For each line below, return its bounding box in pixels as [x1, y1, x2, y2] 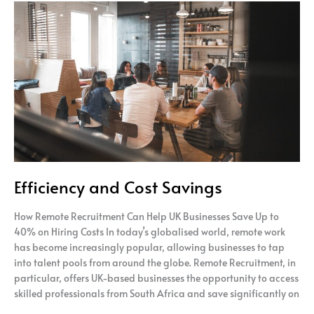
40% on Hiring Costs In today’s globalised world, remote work [14, 225, 285, 239]
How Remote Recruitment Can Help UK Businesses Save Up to [14, 210, 279, 224]
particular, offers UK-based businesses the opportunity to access [14, 271, 299, 285]
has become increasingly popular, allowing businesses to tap [14, 240, 285, 254]
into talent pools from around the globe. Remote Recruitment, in [14, 256, 296, 270]
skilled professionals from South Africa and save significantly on [14, 287, 299, 301]
